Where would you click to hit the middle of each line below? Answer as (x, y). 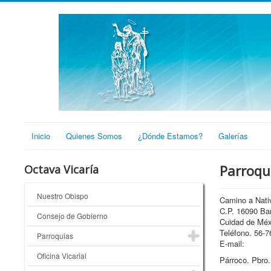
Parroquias (55, 236)
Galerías (233, 136)
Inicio (41, 136)
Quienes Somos (94, 136)
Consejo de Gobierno (72, 216)
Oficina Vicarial (62, 256)
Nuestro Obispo (63, 196)
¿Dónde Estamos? (170, 136)
